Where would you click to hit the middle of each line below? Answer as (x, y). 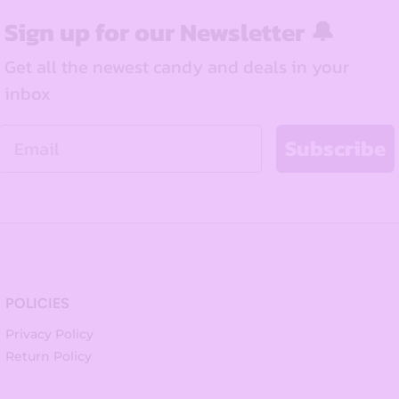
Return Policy (49, 357)
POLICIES (38, 304)
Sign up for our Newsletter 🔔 (170, 32)
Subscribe (335, 148)
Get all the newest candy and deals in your (177, 66)
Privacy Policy (50, 334)
